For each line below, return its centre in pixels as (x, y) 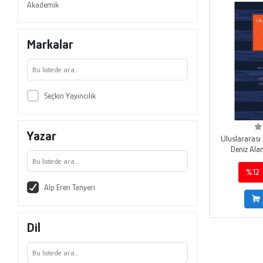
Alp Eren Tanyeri (69, 187)
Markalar (50, 44)
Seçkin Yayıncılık (70, 95)
